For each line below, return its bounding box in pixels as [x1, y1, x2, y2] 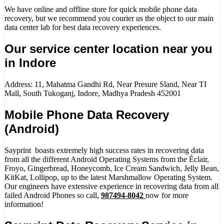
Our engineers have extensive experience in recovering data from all [4, 181, 218, 190]
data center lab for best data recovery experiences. [4, 22, 161, 31]
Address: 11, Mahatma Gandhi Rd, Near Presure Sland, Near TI [4, 79, 206, 88]
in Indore [4, 55, 56, 69]
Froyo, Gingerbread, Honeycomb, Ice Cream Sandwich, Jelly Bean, [4, 163, 219, 172]
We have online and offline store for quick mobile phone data [4, 4, 197, 13]
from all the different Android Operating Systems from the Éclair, [4, 154, 209, 163]
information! [4, 199, 43, 208]
